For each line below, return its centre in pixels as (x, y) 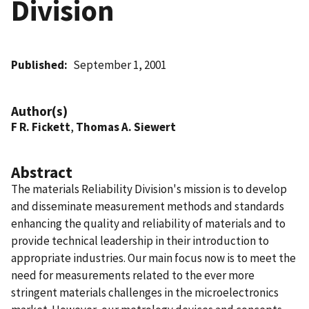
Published (38, 64)
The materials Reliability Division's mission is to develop (149, 189)
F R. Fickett (41, 127)
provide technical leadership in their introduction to (140, 240)
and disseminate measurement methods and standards (148, 206)
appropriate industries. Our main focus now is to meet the (153, 258)
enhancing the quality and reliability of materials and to (148, 223)
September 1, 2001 (120, 64)
